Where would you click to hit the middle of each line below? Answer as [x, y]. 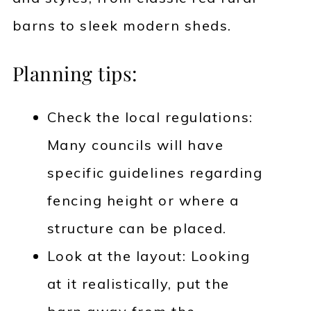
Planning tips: [75, 74]
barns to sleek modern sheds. [122, 26]
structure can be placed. [137, 228]
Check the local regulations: [150, 117]
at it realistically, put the [138, 284]
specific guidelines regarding [155, 173]
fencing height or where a [143, 201]
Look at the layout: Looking [149, 256]
